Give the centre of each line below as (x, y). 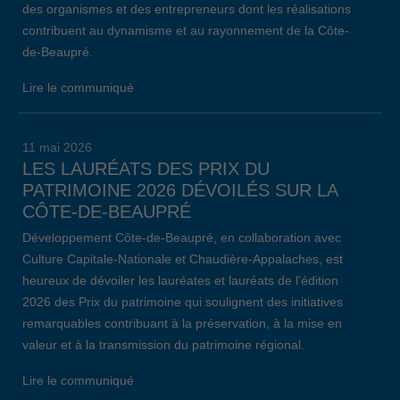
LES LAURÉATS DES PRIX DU (146, 169)
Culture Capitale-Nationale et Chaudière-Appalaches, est (183, 259)
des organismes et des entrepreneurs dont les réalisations (187, 9)
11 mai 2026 (57, 147)
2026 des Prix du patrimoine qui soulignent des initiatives (183, 302)
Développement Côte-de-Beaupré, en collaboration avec (182, 237)
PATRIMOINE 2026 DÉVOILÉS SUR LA (180, 190)
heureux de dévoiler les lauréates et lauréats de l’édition (180, 280)
